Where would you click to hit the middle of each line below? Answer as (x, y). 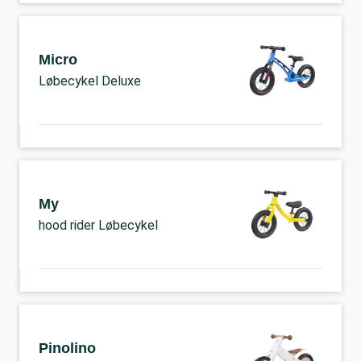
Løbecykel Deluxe (90, 81)
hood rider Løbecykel (98, 225)
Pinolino (67, 348)
